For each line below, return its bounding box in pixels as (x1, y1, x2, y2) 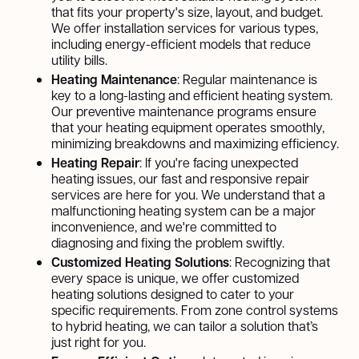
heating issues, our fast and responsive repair (51, 169, 309, 187)
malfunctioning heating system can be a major (51, 201, 316, 219)
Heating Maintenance (51, 70, 177, 88)
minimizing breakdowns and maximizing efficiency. (51, 134, 339, 151)
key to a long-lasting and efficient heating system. (51, 86, 333, 103)
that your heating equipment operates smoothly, (51, 118, 325, 135)
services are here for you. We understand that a (51, 185, 325, 203)
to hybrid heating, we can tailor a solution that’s (51, 317, 318, 334)
